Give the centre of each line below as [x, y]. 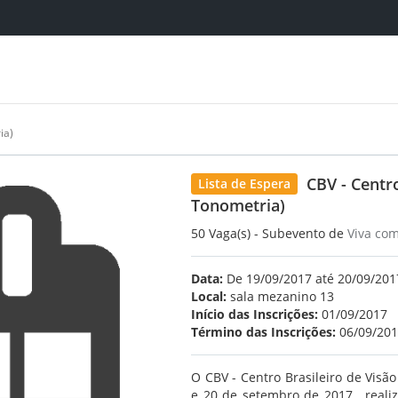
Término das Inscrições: [263, 332]
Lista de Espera [244, 183]
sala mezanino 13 [280, 296]
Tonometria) [238, 205]
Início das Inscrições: [255, 314]
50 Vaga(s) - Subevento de [269, 233]
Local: [209, 296]
